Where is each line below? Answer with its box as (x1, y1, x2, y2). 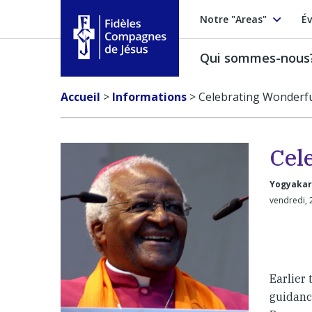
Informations (112, 89, 187, 104)
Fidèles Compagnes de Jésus (70, 60, 223, 74)
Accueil (61, 89, 100, 104)
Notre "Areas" (200, 12, 267, 26)
